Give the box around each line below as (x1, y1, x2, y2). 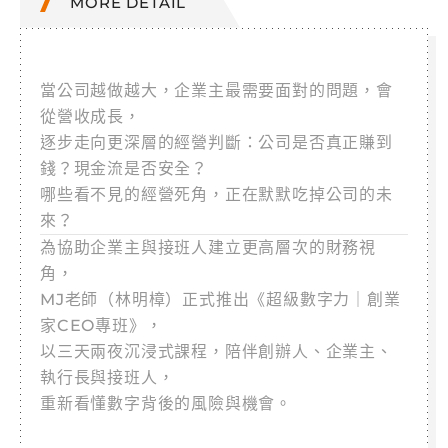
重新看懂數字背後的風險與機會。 (40, 393, 292, 413)
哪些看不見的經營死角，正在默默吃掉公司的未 (40, 184, 393, 204)
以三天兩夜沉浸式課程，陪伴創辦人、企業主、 (40, 341, 393, 361)
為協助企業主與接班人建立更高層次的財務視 (40, 237, 376, 257)
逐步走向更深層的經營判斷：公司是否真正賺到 (40, 132, 393, 152)
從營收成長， (40, 106, 141, 126)
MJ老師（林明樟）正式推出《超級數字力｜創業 (40, 289, 401, 309)
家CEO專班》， (40, 315, 163, 335)
